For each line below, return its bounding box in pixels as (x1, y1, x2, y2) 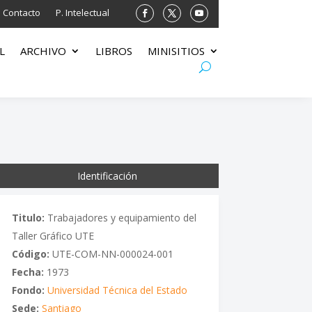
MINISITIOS (147, 44, 205, 58)
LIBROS (95, 44, 132, 58)
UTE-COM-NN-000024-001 (49, 247, 173, 260)
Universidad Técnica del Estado (47, 283, 187, 297)
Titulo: (11, 210, 45, 224)
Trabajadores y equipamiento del (44, 210, 196, 224)
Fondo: (11, 283, 45, 297)
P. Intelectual (55, 6, 109, 19)
